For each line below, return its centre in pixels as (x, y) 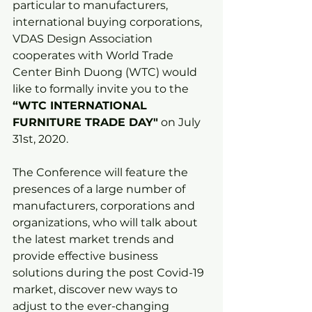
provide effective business (87, 256)
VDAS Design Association (84, 39)
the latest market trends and (95, 239)
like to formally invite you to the (102, 89)
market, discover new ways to (96, 289)
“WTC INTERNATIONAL (81, 106)
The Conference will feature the (102, 172)
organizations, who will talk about (107, 223)
